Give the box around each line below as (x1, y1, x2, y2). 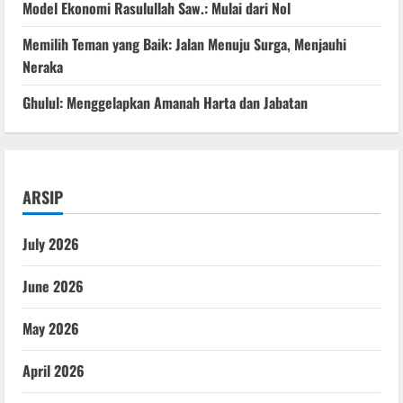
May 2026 (22, 317, 79, 339)
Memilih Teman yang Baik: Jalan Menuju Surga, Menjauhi (22, 32, 346, 55)
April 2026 (22, 359, 85, 381)
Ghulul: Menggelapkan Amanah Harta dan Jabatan (22, 91, 308, 113)
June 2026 (22, 274, 84, 297)
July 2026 (22, 232, 79, 255)
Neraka (22, 55, 63, 77)
